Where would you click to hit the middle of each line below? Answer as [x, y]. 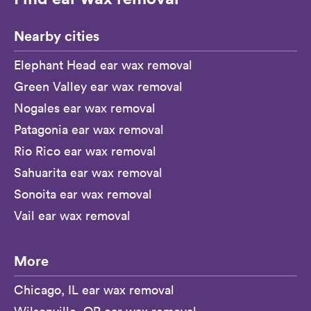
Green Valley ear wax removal [98, 87]
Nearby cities [57, 36]
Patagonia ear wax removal [89, 130]
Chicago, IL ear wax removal [94, 290]
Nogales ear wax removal [85, 108]
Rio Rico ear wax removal [85, 151]
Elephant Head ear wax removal [103, 65]
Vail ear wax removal [72, 216]
